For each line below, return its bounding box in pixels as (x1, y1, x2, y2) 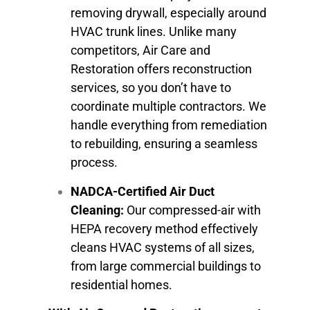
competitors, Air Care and (71, 43, 210, 58)
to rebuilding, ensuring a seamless (71, 136, 257, 152)
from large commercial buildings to (71, 258, 261, 273)
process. (71, 155, 118, 170)
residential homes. (71, 277, 172, 292)
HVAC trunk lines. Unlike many (71, 24, 237, 39)
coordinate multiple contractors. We (71, 99, 266, 114)
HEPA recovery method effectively (71, 221, 258, 236)
